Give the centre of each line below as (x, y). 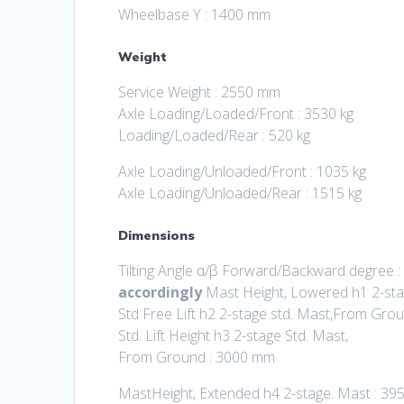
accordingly (161, 293)
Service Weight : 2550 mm (200, 92)
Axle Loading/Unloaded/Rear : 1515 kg (240, 193)
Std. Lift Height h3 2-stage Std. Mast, (234, 336)
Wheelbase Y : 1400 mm (195, 15)
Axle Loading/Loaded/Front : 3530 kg (236, 114)
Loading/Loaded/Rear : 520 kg (215, 136)
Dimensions (157, 236)
